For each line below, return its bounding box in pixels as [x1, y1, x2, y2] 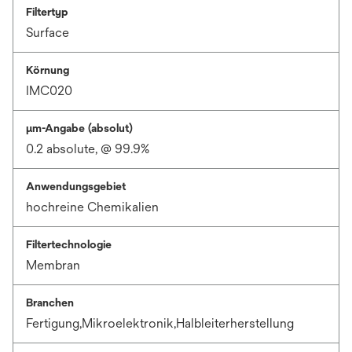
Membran [26, 258, 80, 273]
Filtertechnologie [26, 238, 112, 251]
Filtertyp [26, 5, 68, 18]
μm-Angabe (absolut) [26, 122, 133, 134]
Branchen [26, 296, 74, 309]
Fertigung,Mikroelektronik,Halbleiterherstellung [26, 316, 294, 331]
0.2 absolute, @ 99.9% [26, 141, 149, 156]
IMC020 [26, 83, 72, 98]
